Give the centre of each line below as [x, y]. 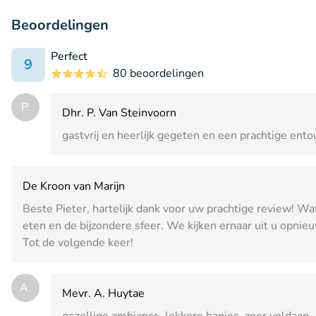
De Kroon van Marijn [74, 186]
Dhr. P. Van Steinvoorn [119, 113]
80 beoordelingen [158, 73]
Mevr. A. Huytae [103, 293]
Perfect [69, 56]
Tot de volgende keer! [78, 242]
